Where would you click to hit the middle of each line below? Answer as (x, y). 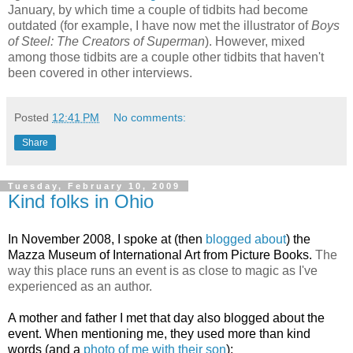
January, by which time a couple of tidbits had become (158, 9)
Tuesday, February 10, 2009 (94, 186)
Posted (33, 117)
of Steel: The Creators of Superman (106, 41)
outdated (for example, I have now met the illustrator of (160, 25)
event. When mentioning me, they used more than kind (159, 333)
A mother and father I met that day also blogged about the (166, 318)
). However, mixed (255, 41)
